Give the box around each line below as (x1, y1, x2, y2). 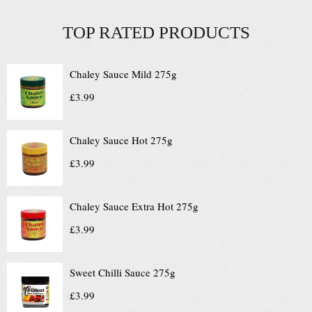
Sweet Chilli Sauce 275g (70, 265, 175, 279)
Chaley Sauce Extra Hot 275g (70, 199, 198, 213)
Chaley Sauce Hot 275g (70, 133, 173, 147)
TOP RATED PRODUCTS (62, 23, 250, 42)
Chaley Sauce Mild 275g (70, 67, 177, 81)
